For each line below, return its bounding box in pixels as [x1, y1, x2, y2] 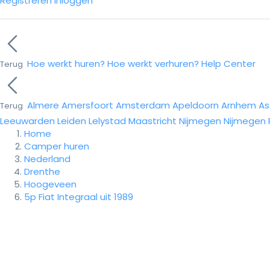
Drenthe [24, 165, 60, 178]
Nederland [24, 152, 71, 165]
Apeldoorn [172, 99, 219, 111]
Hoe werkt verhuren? [107, 57, 199, 70]
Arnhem [221, 99, 256, 111]
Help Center [201, 57, 256, 70]
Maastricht [128, 115, 177, 127]
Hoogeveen [24, 178, 77, 190]
